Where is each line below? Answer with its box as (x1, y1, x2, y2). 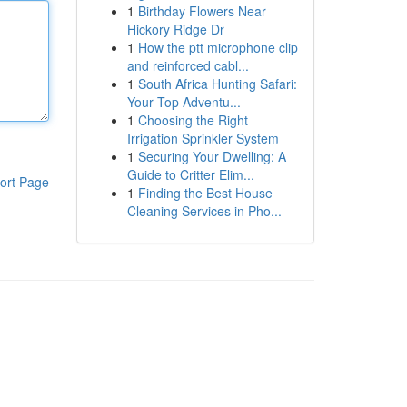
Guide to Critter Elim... (126, 165, 254, 184)
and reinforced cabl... (126, 56, 249, 74)
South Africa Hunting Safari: (137, 74, 297, 93)
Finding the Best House (137, 184, 273, 202)
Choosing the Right (137, 111, 248, 129)
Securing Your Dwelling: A (137, 147, 286, 165)
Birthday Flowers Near (137, 2, 266, 20)
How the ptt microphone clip (137, 38, 298, 56)
